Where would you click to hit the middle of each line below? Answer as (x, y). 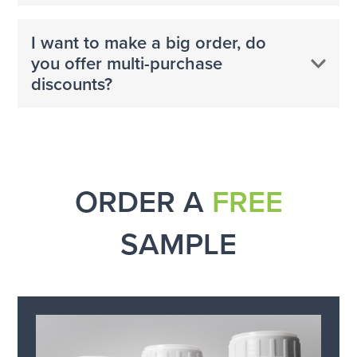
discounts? (71, 84)
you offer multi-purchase (126, 63)
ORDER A (143, 203)
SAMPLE (178, 245)
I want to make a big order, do (148, 43)
